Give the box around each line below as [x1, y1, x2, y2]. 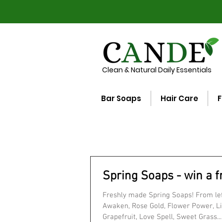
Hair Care [161, 93, 198, 104]
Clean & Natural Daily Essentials [102, 65, 212, 75]
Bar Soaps [101, 93, 141, 104]
